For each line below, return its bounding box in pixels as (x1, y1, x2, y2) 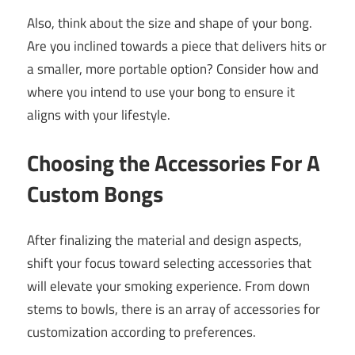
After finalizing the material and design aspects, (27, 230, 302, 251)
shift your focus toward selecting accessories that (27, 253, 311, 274)
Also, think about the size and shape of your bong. (27, 13, 312, 34)
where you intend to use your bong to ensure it (27, 82, 295, 103)
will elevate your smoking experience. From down (27, 276, 310, 297)
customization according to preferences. (27, 322, 256, 343)
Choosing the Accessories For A (27, 145, 320, 180)
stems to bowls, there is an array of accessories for (27, 299, 320, 320)
